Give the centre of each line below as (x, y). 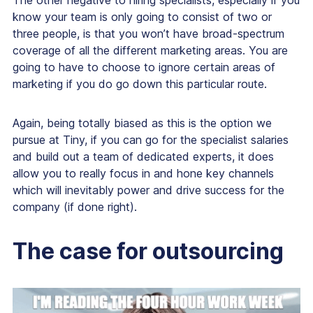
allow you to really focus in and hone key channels (143, 174)
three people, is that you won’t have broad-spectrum (148, 34)
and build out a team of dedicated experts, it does (143, 157)
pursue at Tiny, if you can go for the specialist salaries (151, 140)
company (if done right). (75, 207)
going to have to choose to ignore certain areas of (144, 67)
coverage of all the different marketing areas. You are (150, 51)
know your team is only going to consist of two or (142, 17)
